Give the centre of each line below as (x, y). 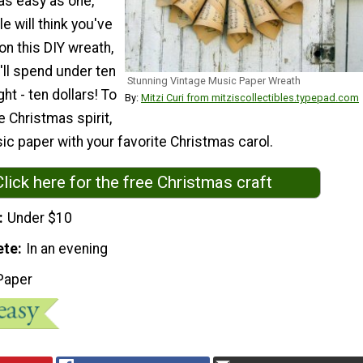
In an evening (67, 248)
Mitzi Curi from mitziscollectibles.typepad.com (250, 98)
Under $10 (40, 218)
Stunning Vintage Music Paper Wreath (214, 81)
